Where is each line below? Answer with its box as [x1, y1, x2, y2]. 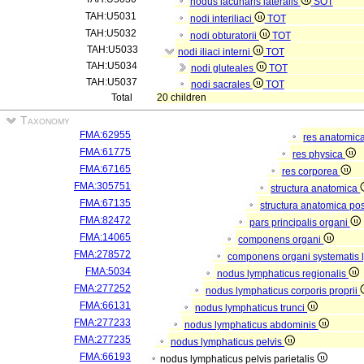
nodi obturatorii [189, 30, 259, 41]
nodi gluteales [190, 63, 256, 74]
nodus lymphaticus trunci [195, 302, 307, 314]
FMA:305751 [74, 180, 131, 192]
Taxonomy [17, 114, 70, 127]
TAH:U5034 [86, 60, 137, 71]
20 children [157, 92, 206, 103]
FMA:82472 [80, 214, 131, 226]
